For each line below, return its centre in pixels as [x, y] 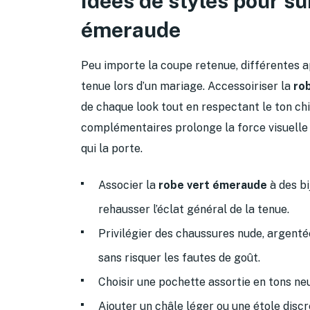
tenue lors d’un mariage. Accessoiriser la [187, 86]
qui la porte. [112, 148]
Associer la [128, 185]
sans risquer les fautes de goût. [179, 257]
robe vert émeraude [213, 185]
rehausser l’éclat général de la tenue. [194, 209]
